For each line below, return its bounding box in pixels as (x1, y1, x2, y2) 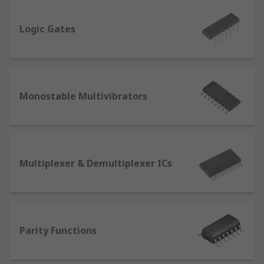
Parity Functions (19, 224, 97, 237)
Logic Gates (19, 22, 75, 35)
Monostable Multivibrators (19, 90, 147, 103)
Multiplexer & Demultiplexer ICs (19, 157, 172, 170)
